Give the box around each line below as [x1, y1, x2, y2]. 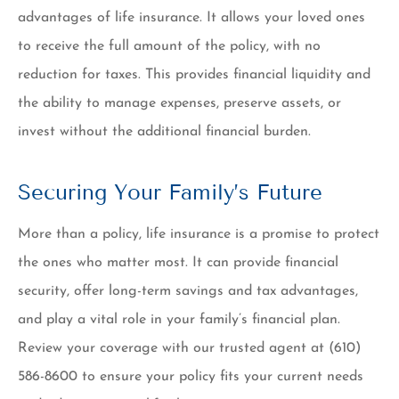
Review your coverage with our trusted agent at [18, 340, 329, 355]
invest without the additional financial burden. [18, 124, 315, 139]
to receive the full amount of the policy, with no [18, 38, 321, 53]
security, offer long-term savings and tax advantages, [18, 283, 358, 298]
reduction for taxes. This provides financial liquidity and [18, 67, 370, 82]
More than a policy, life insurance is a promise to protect [18, 226, 379, 241]
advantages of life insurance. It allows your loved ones [18, 10, 365, 25]
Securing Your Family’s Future [18, 178, 322, 205]
